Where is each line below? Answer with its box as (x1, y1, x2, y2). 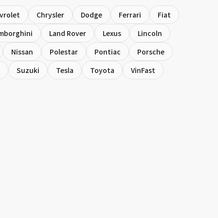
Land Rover (49, 28, 86, 38)
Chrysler (36, 10, 64, 19)
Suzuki (16, 65, 39, 75)
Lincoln (138, 28, 162, 38)
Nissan (11, 47, 33, 56)
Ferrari (119, 10, 141, 19)
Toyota (90, 65, 114, 75)
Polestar (49, 47, 78, 56)
